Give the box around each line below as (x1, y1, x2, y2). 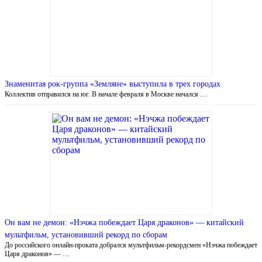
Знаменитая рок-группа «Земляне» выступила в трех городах (5, 79, 220, 88)
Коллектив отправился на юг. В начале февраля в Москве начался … (5, 89, 207, 98)
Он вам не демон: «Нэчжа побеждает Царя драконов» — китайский (5, 218, 244, 227)
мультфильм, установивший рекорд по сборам (5, 230, 167, 239)
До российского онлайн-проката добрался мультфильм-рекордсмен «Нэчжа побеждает (5, 240, 257, 249)
